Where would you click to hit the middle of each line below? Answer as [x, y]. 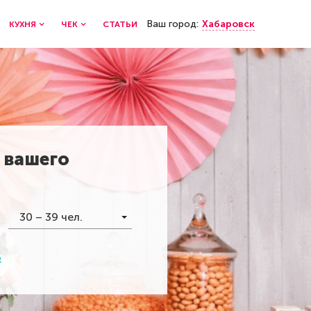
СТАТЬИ [120, 24]
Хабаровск [228, 24]
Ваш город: [173, 24]
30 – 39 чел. [51, 217]
